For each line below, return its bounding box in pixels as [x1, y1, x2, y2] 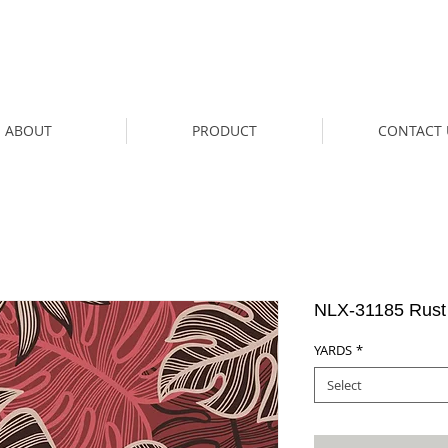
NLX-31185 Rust [314, 299, 446, 320]
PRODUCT [192, 120, 257, 140]
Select [327, 375, 362, 394]
